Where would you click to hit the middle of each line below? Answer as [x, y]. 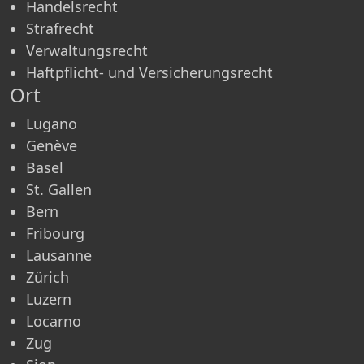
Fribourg [55, 233]
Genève [52, 145]
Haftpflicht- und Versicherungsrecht [149, 72]
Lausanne [59, 255]
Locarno [54, 321]
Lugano [52, 123]
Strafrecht [60, 28]
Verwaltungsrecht [87, 50]
